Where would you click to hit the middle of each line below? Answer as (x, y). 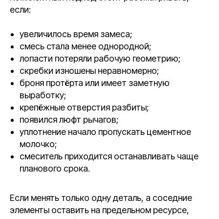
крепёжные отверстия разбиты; (84, 107)
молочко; (38, 144)
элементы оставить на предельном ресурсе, (99, 210)
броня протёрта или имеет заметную (95, 83)
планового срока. (55, 168)
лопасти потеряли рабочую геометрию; (100, 58)
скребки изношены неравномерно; (89, 71)
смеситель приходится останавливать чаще (109, 156)
